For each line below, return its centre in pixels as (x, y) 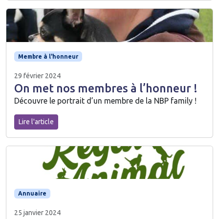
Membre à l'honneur (48, 56)
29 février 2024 (37, 76)
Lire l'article (36, 121)
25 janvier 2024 (37, 213)
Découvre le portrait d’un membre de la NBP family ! (105, 100)
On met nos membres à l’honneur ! (106, 88)
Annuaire (32, 194)
